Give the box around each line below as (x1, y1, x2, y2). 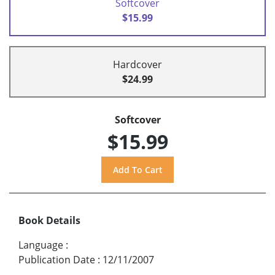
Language (18, 238, 63, 252)
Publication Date (18, 252, 95, 266)
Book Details (18, 213, 80, 227)
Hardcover (113, 58, 162, 72)
